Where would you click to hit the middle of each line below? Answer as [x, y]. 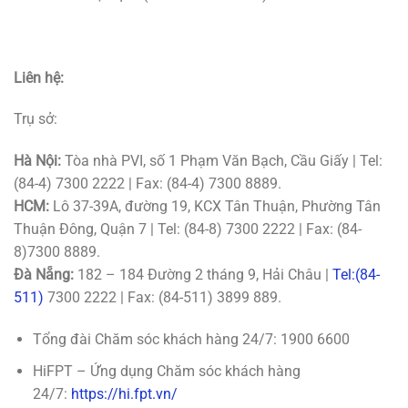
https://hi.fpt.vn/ [124, 393]
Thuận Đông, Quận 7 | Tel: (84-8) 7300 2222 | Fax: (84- [188, 229]
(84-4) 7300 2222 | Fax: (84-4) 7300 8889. [148, 184]
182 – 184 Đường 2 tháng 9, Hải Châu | [203, 275]
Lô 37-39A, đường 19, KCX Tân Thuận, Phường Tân [215, 207]
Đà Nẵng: [44, 275]
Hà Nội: [37, 161]
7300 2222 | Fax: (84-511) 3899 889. [163, 298]
